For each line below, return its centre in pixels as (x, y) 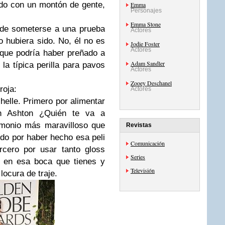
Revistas (139, 125)
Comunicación (148, 143)
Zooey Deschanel (151, 83)
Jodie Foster (145, 44)
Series (138, 157)
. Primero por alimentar (62, 101)
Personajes (146, 11)
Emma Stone (146, 24)
